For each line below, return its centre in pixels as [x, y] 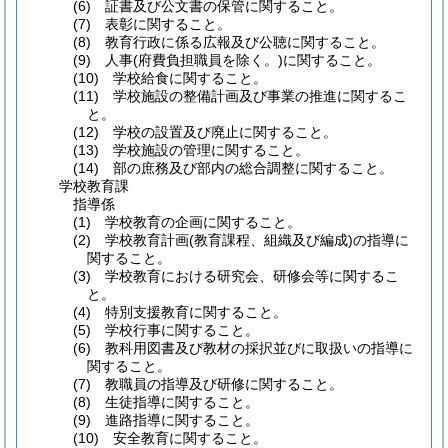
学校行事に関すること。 [175, 330]
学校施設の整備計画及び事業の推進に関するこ [253, 96]
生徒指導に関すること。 [175, 402]
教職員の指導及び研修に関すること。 [217, 384]
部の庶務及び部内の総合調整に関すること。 [246, 168]
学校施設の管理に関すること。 [204, 150]
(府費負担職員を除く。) [208, 60]
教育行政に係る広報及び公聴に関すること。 [238, 42]
